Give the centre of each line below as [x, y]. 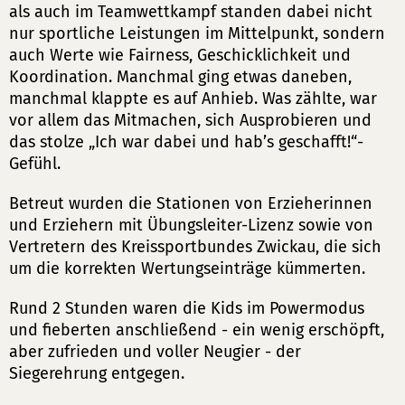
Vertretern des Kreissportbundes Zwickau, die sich [195, 247]
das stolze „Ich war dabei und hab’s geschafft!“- [186, 142]
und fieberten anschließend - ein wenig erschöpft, [197, 330]
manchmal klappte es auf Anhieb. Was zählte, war [193, 99]
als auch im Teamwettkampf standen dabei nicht [191, 12]
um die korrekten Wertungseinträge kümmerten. [187, 268]
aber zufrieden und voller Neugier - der [155, 352]
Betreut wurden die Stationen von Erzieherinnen [191, 203]
